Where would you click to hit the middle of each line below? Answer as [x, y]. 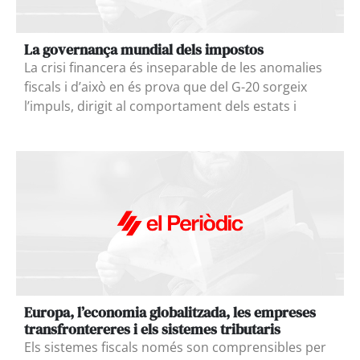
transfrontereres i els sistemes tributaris [152, 329]
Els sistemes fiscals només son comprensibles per [175, 347]
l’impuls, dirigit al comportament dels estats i [160, 106]
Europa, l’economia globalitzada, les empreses [170, 312]
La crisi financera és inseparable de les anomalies [173, 67]
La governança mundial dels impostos [144, 49]
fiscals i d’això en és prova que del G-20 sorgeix [166, 86]
